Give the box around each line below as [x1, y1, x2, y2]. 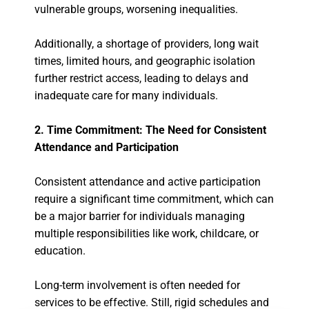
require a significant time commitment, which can [34, 192, 274, 206]
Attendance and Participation [34, 141, 179, 154]
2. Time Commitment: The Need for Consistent [34, 123, 266, 137]
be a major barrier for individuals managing [34, 210, 245, 223]
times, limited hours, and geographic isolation [34, 54, 255, 68]
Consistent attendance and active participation [34, 175, 261, 189]
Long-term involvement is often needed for [34, 279, 240, 292]
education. [34, 244, 88, 258]
